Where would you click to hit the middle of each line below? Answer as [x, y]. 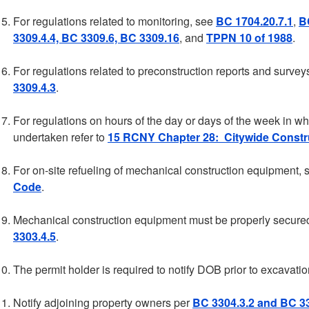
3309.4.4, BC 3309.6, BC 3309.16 [96, 38]
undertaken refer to [60, 137]
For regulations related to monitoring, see [114, 21]
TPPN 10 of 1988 [249, 38]
